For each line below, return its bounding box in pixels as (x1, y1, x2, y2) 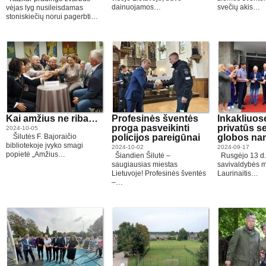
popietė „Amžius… (6, 150, 65, 159)
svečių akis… (217, 3, 260, 11)
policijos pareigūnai (112, 132, 200, 142)
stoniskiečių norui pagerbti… (6, 12, 98, 21)
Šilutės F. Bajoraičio (6, 132, 77, 141)
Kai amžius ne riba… (6, 113, 98, 123)
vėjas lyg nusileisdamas (6, 4, 83, 12)
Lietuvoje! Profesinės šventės (112, 169, 206, 178)
